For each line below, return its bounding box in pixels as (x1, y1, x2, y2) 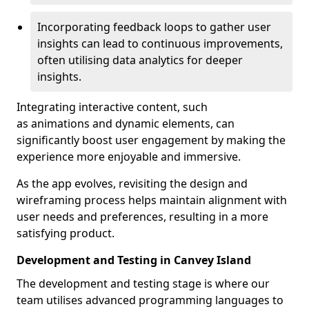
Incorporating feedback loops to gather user (37, 19, 271, 34)
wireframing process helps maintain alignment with (17, 192, 287, 208)
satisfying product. (17, 226, 114, 241)
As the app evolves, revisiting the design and (17, 176, 248, 191)
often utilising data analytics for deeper (37, 52, 243, 68)
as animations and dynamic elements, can (17, 116, 235, 131)
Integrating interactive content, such (17, 99, 208, 114)
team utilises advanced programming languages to (17, 292, 283, 308)
